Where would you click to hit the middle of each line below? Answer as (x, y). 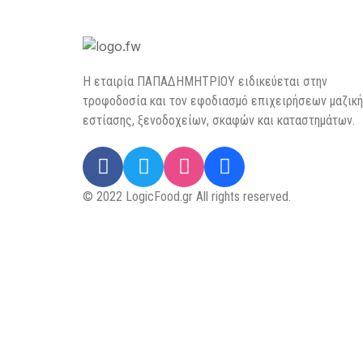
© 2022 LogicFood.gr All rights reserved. (187, 196)
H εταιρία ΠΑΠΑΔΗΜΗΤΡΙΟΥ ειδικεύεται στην (205, 81)
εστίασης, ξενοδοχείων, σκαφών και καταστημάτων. (219, 120)
